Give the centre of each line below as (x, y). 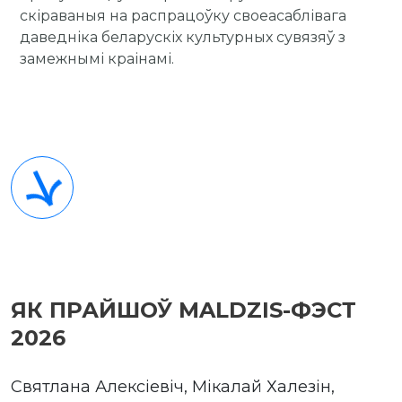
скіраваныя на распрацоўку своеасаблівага (183, 16)
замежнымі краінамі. (97, 59)
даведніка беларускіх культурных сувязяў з (183, 37)
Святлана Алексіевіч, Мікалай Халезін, (173, 387)
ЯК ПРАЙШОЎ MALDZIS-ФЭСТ (184, 310)
